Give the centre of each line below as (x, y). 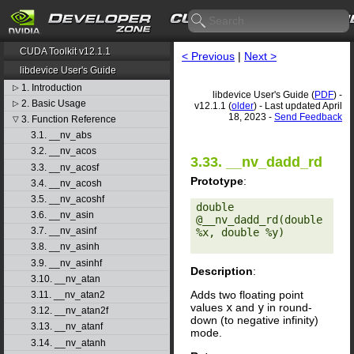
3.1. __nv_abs (61, 136)
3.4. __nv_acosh (66, 183)
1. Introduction (51, 87)
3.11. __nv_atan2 (68, 295)
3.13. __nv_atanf (66, 327)
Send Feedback (308, 117)
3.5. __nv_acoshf (67, 199)
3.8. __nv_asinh (65, 247)
